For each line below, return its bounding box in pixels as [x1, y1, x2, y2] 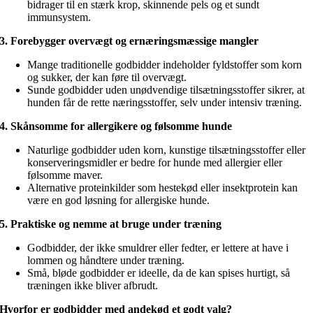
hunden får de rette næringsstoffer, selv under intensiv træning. [27, 96, 303, 108]
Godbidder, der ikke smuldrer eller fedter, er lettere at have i [27, 241, 289, 254]
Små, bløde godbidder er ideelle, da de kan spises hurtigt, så [27, 266, 291, 279]
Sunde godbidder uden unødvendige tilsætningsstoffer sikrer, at [27, 83, 305, 96]
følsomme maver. [27, 168, 103, 181]
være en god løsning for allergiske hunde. [27, 194, 210, 206]
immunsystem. [27, 10, 92, 23]
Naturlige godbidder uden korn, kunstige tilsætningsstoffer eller [27, 143, 306, 156]
